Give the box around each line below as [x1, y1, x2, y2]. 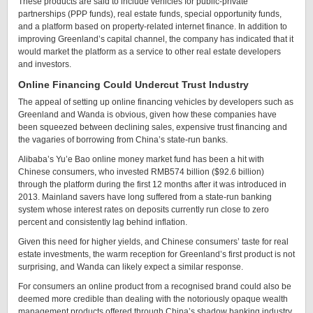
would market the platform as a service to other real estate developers [18, 47, 281, 57]
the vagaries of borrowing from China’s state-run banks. [18, 135, 228, 145]
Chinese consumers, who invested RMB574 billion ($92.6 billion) [18, 167, 264, 177]
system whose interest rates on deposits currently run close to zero [18, 205, 269, 214]
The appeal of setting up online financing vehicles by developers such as [18, 97, 293, 107]
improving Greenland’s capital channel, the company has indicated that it [18, 34, 293, 44]
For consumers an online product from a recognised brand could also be [18, 282, 291, 291]
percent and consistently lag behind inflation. [18, 217, 187, 227]
